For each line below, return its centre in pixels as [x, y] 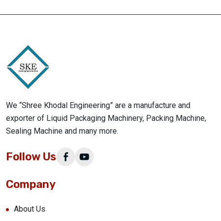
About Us [30, 209]
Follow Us [31, 157]
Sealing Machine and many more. [62, 131]
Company [31, 184]
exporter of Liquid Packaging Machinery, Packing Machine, [106, 118]
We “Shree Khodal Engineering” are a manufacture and [98, 105]
